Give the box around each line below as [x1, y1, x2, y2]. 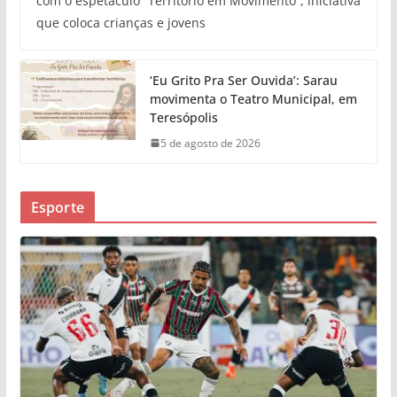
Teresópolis [149, 108, 218, 126]
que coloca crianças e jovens [35, 13, 206, 31]
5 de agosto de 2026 [160, 135, 261, 151]
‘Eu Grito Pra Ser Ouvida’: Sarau [149, 71, 338, 89]
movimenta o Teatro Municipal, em [149, 90, 357, 107]
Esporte [30, 197, 84, 217]
